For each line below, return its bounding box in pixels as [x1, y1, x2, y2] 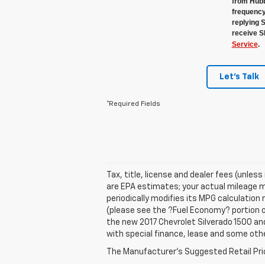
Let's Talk [219, 73, 259, 82]
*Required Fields [106, 101, 160, 108]
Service [231, 40, 258, 49]
